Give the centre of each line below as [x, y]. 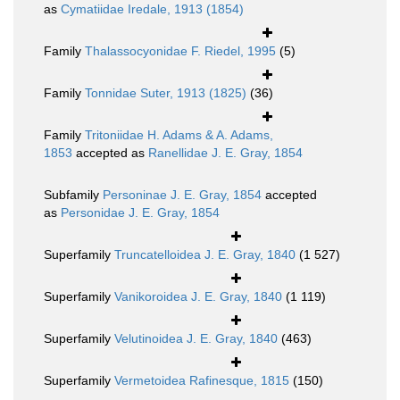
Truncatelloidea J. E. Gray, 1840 [205, 255]
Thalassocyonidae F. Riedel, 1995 [180, 51]
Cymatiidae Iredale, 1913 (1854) [152, 9]
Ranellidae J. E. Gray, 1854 [225, 153]
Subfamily [73, 195]
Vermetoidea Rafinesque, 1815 [202, 381]
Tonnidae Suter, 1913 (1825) [166, 93]
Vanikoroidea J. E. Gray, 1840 [198, 297]
